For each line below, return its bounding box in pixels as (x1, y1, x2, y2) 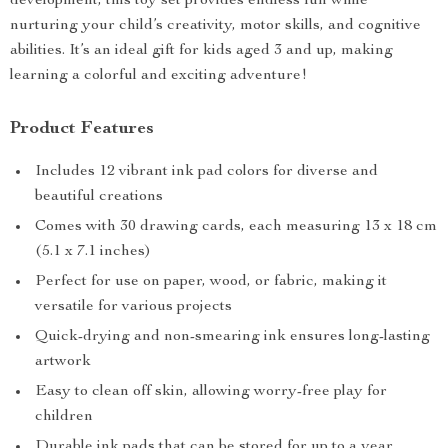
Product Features (10, 120, 154, 138)
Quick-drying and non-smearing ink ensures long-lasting (35, 329, 430, 345)
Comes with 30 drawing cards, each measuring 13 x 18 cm (35, 219, 437, 235)
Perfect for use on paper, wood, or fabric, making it (35, 274, 387, 290)
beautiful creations (35, 189, 163, 205)
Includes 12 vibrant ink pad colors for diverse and (35, 164, 378, 180)
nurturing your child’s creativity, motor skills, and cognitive (10, 18, 421, 34)
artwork (35, 354, 91, 370)
